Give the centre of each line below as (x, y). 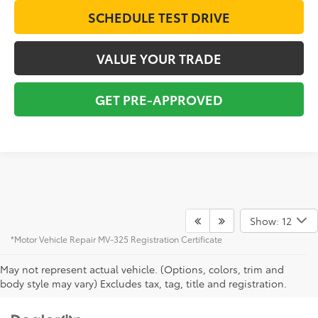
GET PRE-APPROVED (159, 99)
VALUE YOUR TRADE (159, 58)
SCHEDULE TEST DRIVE (159, 17)
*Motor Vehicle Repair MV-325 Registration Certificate (116, 238)
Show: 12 (270, 220)
